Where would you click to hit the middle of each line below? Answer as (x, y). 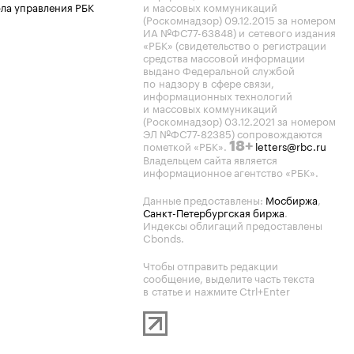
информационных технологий (218, 95)
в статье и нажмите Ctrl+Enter (217, 290)
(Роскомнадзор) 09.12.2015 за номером (239, 19)
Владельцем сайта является (210, 159)
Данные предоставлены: (204, 199)
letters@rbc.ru (291, 145)
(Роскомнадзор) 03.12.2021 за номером (239, 120)
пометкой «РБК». (186, 145)
